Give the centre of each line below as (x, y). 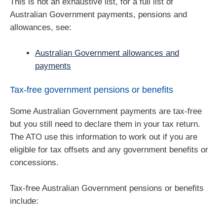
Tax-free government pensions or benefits (92, 90)
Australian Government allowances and (107, 53)
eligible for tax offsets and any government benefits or (109, 150)
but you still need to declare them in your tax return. (105, 124)
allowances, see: (41, 28)
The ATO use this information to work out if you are (104, 137)
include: (24, 201)
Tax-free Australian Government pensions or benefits (107, 188)
